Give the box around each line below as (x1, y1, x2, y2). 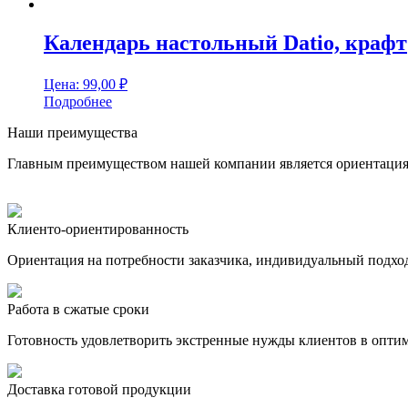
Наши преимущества (7, 125, 138, 141)
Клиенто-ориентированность (7, 221, 189, 238)
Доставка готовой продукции (7, 382, 191, 398)
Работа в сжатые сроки (7, 301, 149, 318)
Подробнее (44, 94, 112, 110)
